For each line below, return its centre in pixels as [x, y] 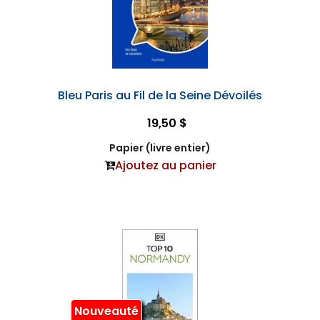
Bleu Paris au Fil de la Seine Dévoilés [160, 95]
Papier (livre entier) [160, 148]
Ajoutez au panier [165, 165]
